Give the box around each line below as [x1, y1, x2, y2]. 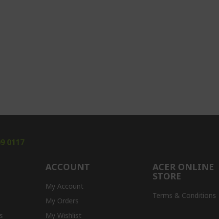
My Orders [45, 196, 79, 205]
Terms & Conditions [153, 191, 217, 200]
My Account [45, 181, 84, 191]
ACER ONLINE [153, 161, 215, 173]
